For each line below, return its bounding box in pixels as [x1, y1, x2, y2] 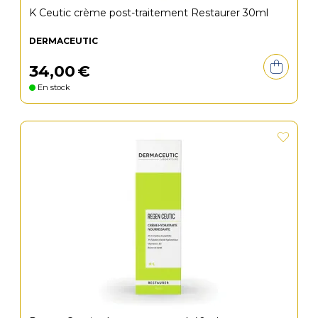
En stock [35, 82, 70, 92]
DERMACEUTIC [29, 35, 98, 46]
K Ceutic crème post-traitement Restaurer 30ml [29, 6, 268, 19]
